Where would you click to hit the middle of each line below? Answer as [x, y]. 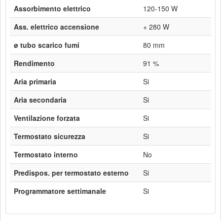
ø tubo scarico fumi [47, 45]
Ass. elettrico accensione [56, 27]
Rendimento [34, 63]
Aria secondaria [40, 100]
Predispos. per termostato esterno [71, 173]
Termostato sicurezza [50, 136]
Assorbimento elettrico [52, 9]
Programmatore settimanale [60, 191]
